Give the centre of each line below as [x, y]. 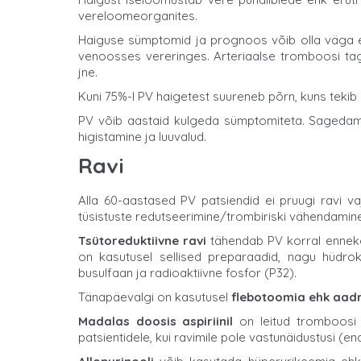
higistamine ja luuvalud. [142, 136]
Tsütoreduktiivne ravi [143, 240]
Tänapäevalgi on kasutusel [155, 297]
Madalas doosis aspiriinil [156, 321]
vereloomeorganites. [138, 15]
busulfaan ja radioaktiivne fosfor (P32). [187, 272]
